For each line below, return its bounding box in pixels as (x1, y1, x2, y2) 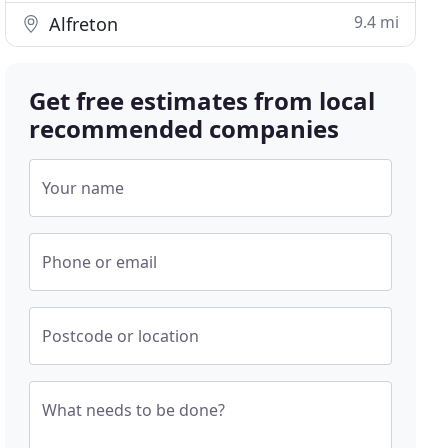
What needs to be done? (42, 399, 226, 421)
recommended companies (29, 112, 340, 145)
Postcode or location (42, 325, 200, 347)
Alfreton (44, 12, 119, 36)
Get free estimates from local (29, 84, 376, 117)
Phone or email (42, 251, 158, 273)
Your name (42, 177, 125, 199)
